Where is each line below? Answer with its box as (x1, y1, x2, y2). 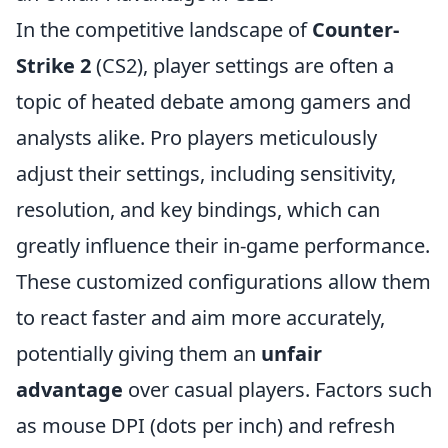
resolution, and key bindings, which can (16, 196, 380, 223)
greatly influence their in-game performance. (16, 232, 430, 259)
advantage (16, 376, 123, 403)
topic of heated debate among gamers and (16, 88, 411, 115)
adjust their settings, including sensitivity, (16, 160, 396, 187)
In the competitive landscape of (16, 16, 312, 43)
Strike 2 (16, 52, 91, 79)
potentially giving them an (16, 340, 261, 367)
